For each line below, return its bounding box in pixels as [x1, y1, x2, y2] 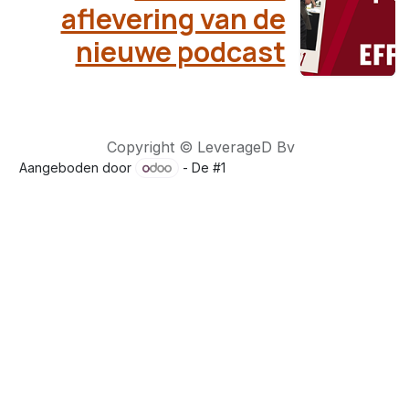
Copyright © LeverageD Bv [107, 137, 295, 156]
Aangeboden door [18, 159, 135, 175]
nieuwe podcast [75, 32, 286, 70]
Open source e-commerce [229, 159, 391, 175]
